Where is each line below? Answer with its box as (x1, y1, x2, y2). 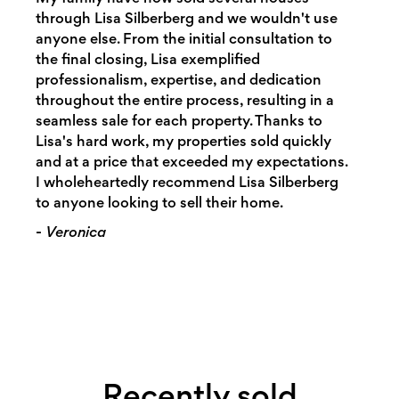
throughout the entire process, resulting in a (35, 90, 334, 109)
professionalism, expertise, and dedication (35, 69, 322, 88)
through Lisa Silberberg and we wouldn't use (35, 8, 338, 27)
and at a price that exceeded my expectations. (35, 151, 347, 170)
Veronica (45, 222, 106, 240)
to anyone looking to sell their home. (35, 192, 283, 211)
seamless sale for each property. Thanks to (35, 110, 322, 129)
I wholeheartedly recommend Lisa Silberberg (35, 172, 338, 191)
